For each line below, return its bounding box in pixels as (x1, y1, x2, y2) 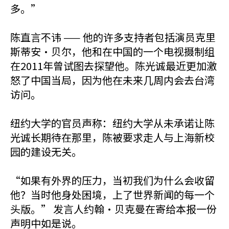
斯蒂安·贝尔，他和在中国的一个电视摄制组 (10, 44, 215, 59)
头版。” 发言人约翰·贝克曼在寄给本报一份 (10, 201, 217, 216)
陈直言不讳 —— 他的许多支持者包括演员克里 (10, 30, 216, 44)
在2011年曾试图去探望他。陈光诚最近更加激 (10, 58, 217, 73)
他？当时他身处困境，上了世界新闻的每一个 (10, 187, 215, 202)
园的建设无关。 (10, 144, 82, 159)
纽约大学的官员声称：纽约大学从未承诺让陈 (10, 116, 215, 130)
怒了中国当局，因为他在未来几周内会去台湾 (10, 73, 215, 87)
